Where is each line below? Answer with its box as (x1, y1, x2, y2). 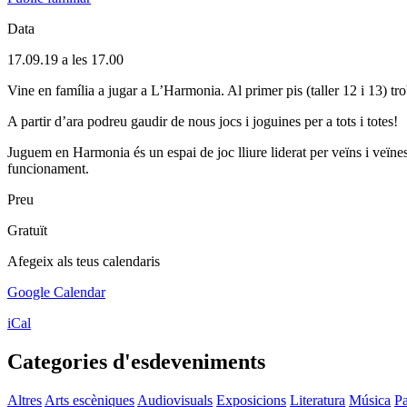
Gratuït (7, 222, 47, 238)
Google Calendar (7, 283, 105, 300)
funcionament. (7, 160, 89, 176)
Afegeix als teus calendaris (7, 253, 160, 269)
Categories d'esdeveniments (7, 349, 265, 373)
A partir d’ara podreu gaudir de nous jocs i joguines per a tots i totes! (7, 113, 398, 129)
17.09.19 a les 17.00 (7, 51, 124, 67)
